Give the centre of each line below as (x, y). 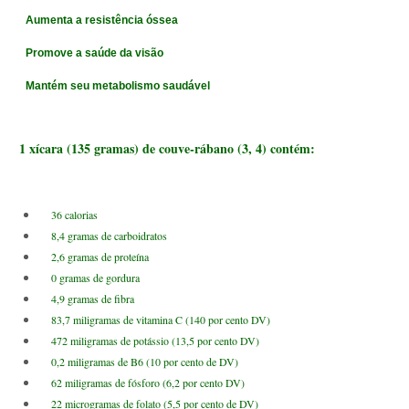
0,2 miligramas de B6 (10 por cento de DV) (139, 361)
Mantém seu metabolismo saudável (113, 85)
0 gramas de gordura (89, 277)
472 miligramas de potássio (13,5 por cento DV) (149, 340)
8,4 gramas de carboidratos (103, 235)
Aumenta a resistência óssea (97, 20)
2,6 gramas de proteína (94, 256)
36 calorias (68, 214)
